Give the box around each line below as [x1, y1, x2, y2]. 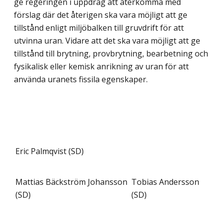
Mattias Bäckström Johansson [15, 176, 127, 188]
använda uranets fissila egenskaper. [14, 74, 148, 85]
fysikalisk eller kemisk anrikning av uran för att [14, 61, 189, 72]
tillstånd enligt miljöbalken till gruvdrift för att [14, 22, 184, 34]
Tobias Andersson [131, 176, 199, 188]
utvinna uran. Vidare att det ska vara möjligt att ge [14, 35, 200, 47]
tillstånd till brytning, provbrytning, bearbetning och [14, 48, 208, 59]
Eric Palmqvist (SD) [15, 146, 84, 157]
